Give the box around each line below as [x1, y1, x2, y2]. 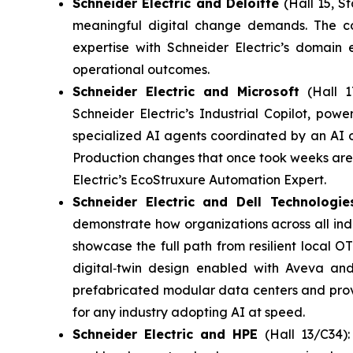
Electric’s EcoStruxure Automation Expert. [72, 171, 326, 188]
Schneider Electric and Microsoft [72, 83, 299, 99]
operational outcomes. [72, 61, 210, 77]
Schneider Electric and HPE [72, 325, 266, 342]
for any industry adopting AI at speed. [72, 303, 305, 320]
